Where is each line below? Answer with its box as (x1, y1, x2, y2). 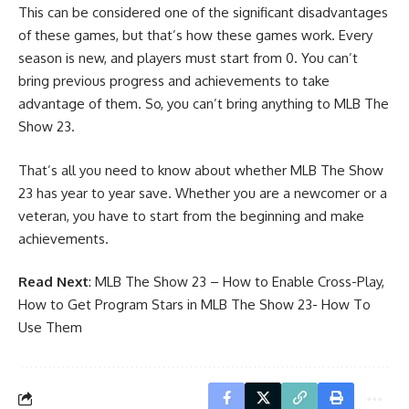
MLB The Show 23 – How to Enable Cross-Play (95, 273, 382, 291)
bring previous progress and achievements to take (18, 72, 330, 90)
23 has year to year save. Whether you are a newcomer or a (18, 184, 387, 202)
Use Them (18, 319, 82, 337)
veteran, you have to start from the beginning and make (18, 206, 364, 225)
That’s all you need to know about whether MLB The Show (18, 161, 383, 179)
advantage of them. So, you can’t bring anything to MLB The (18, 95, 389, 113)
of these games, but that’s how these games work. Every (18, 26, 372, 45)
